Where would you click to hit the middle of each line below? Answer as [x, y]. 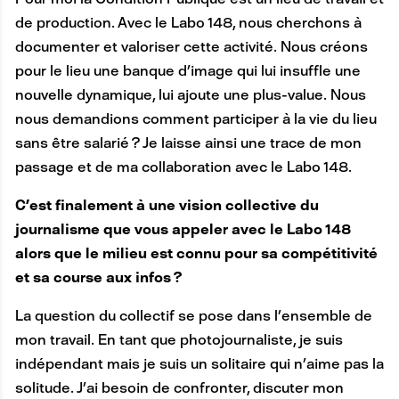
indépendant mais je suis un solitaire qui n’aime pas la [199, 364]
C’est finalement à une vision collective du [167, 206]
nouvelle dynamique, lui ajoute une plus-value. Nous [190, 95]
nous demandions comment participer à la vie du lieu [195, 119]
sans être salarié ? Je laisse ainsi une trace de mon [188, 143]
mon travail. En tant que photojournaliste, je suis [179, 340]
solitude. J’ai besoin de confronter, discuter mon [179, 388]
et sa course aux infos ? [98, 278]
